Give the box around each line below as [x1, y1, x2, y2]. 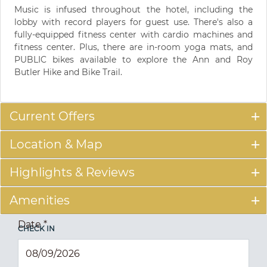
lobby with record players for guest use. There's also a [14, 16, 253, 27]
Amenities [10, 193, 70, 207]
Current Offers [10, 108, 95, 123]
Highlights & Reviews [10, 164, 135, 179]
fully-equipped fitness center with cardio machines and [14, 29, 253, 40]
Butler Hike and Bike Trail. [14, 66, 122, 77]
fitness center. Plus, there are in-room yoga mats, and [14, 41, 253, 52]
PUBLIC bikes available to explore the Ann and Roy [14, 54, 253, 65]
